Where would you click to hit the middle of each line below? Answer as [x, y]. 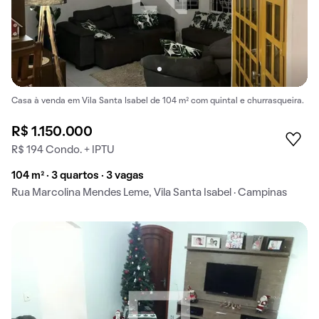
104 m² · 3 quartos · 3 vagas [78, 176]
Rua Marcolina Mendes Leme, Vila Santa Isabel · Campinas [149, 193]
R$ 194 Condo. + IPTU [63, 151]
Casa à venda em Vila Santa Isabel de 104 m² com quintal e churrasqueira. [158, 101]
